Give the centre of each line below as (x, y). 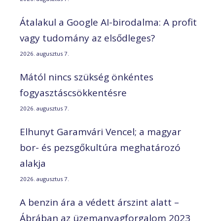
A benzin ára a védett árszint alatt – (99, 203)
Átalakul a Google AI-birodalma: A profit (108, 22)
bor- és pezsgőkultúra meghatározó (100, 148)
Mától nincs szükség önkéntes (87, 77)
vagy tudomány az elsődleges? (87, 38)
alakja (33, 164)
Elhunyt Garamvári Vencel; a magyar (100, 132)
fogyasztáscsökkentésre (73, 93)
